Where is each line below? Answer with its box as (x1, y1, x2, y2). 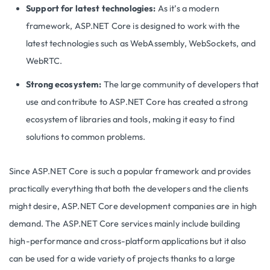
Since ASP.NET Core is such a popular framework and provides (9, 166, 251, 177)
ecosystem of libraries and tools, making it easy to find (26, 114, 235, 125)
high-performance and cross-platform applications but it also (9, 236, 246, 247)
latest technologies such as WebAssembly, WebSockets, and (26, 38, 256, 49)
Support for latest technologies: (26, 3, 156, 14)
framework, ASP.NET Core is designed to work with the (26, 20, 240, 32)
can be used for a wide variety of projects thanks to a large (9, 253, 236, 265)
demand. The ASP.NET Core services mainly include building (9, 218, 240, 230)
